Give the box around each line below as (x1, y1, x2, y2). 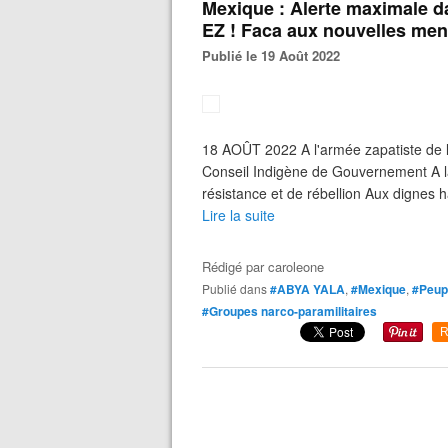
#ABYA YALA (270, 280, 345, 298)
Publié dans (210, 280, 267, 297)
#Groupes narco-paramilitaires (202, 302, 377, 320)
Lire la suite (202, 205, 275, 225)
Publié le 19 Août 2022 (211, 46, 340, 65)
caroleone (268, 257, 324, 276)
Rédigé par (202, 257, 268, 276)
